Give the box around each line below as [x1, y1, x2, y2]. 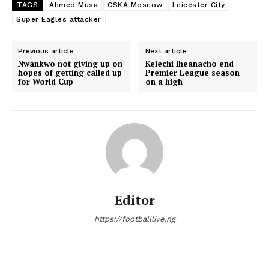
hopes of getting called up [18, 67, 122, 78]
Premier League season [145, 67, 240, 78]
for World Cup [18, 76, 73, 87]
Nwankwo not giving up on [18, 58, 122, 69]
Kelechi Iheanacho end [145, 58, 234, 69]
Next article [145, 46, 187, 55]
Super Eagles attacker [16, 14, 101, 23]
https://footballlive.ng [94, 214, 175, 223]
